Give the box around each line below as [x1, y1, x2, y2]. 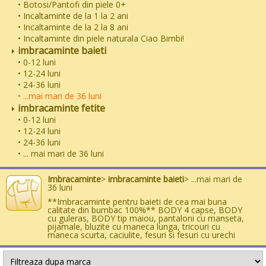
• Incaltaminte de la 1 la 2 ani [18, 9, 128, 21]
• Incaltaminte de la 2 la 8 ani [18, 21, 128, 33]
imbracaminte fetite [15, 101, 105, 115]
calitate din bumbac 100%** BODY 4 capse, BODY [47, 204, 242, 216]
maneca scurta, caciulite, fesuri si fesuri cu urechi [47, 229, 235, 240]
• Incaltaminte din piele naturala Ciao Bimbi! [18, 32, 184, 44]
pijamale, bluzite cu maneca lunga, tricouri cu [47, 220, 220, 232]
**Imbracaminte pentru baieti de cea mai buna [47, 195, 227, 207]
